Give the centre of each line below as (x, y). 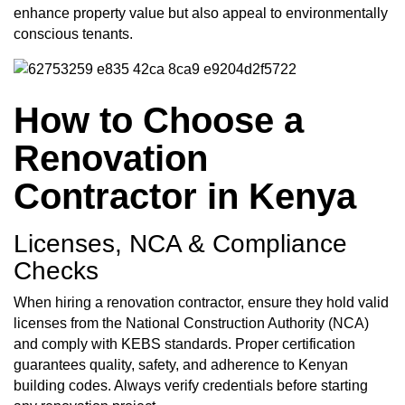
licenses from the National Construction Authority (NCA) (191, 324)
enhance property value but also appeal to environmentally (201, 14)
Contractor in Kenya (185, 197)
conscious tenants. (73, 34)
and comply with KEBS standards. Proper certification (184, 344)
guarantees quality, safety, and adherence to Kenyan (181, 365)
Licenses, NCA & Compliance (180, 243)
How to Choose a (159, 121)
